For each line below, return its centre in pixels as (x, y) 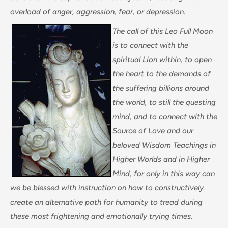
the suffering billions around (161, 88)
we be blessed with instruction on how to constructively (107, 188)
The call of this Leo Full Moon (163, 31)
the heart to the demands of (162, 74)
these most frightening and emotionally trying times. (101, 216)
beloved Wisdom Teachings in (164, 145)
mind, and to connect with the (165, 117)
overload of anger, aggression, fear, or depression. (98, 11)
